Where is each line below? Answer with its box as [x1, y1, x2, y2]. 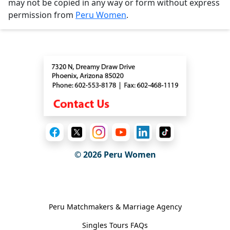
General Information [62, 176, 168, 190]
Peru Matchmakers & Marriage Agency [48, 201, 182, 212]
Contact [95, 38, 135, 52]
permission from [8, 9, 75, 21]
